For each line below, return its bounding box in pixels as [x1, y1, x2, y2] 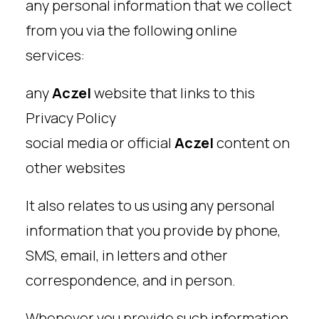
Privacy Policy [26, 108, 116, 127]
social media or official [26, 133, 174, 152]
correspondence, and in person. [26, 271, 236, 290]
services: [26, 46, 85, 65]
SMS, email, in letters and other [26, 246, 228, 265]
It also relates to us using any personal [26, 196, 275, 215]
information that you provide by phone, [26, 221, 281, 240]
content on [214, 133, 290, 152]
